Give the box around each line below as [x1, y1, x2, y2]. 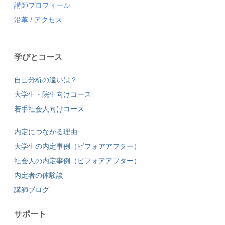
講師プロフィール [14, 1, 70, 10]
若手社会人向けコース [14, 104, 84, 113]
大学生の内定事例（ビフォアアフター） [14, 142, 141, 150]
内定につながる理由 [14, 127, 77, 136]
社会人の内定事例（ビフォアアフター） [14, 156, 141, 165]
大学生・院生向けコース [14, 90, 91, 98]
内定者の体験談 [14, 171, 63, 179]
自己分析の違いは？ [14, 75, 77, 84]
